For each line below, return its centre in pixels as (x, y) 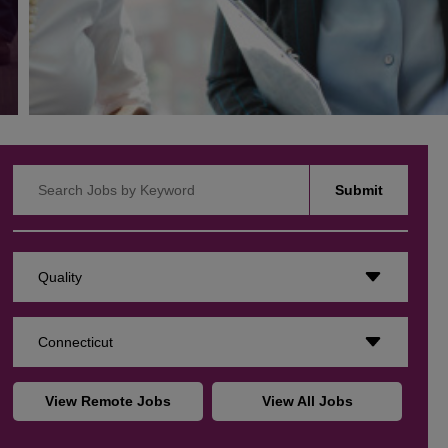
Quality (60, 277)
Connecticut (76, 342)
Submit (359, 190)
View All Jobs (307, 401)
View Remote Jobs (108, 401)
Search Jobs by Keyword (91, 174)
